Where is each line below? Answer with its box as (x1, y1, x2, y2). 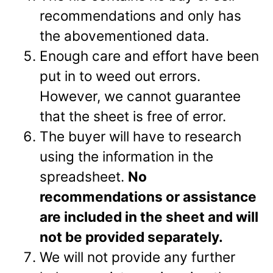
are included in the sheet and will (40, 208, 259, 225)
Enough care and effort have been (40, 47, 260, 64)
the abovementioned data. (40, 27, 210, 44)
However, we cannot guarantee (40, 87, 241, 104)
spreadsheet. (40, 168, 129, 185)
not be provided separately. (40, 228, 224, 245)
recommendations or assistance (40, 188, 257, 205)
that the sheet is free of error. (40, 107, 227, 124)
